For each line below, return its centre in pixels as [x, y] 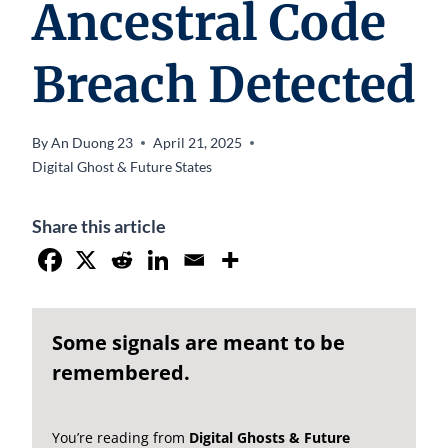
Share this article [99, 225]
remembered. [121, 372]
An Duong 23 [92, 142]
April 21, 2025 [198, 142]
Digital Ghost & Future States [122, 166]
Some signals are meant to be [198, 342]
